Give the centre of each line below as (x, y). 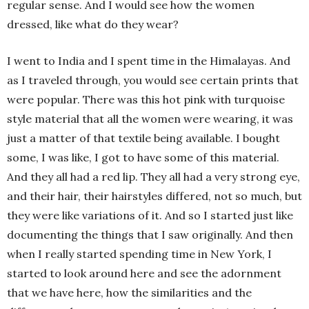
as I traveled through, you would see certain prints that (153, 80)
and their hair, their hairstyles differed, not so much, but (154, 196)
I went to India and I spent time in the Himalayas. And (149, 60)
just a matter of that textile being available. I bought (143, 138)
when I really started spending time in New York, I (139, 253)
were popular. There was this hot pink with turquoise (146, 99)
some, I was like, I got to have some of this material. (143, 157)
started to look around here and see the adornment (144, 273)
